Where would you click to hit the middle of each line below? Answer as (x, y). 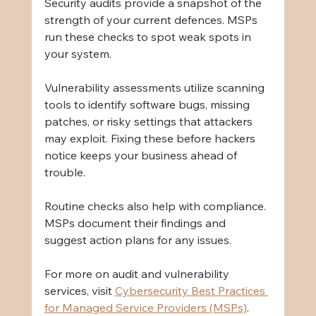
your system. (78, 54)
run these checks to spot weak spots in (149, 37)
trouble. (65, 172)
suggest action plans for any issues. (138, 240)
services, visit (79, 291)
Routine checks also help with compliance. (156, 206)
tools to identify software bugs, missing (148, 105)
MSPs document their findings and (136, 223)
